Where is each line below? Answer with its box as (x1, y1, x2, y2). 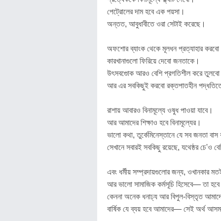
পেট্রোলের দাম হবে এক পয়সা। (107, 7, 185, 16)
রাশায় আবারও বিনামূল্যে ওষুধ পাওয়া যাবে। (107, 106, 213, 114)
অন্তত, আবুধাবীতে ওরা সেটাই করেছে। (107, 20, 206, 28)
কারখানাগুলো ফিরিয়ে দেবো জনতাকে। (107, 57, 200, 65)
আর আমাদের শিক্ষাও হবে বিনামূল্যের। (107, 118, 201, 127)
